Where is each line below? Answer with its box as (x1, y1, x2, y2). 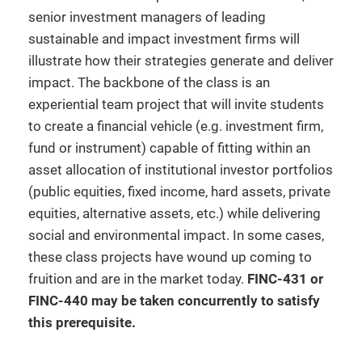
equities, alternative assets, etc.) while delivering (28, 205, 321, 222)
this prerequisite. (28, 314, 136, 331)
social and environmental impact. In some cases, (28, 227, 324, 244)
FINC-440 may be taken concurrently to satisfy (28, 293, 320, 309)
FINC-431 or (247, 271, 323, 288)
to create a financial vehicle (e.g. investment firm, (28, 118, 323, 135)
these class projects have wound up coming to (28, 249, 312, 266)
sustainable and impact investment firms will (28, 31, 300, 48)
